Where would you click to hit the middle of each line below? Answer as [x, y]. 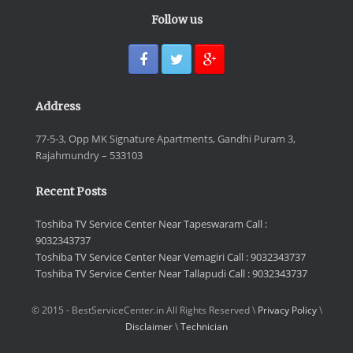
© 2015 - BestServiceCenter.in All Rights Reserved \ [144, 310]
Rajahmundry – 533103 [89, 155]
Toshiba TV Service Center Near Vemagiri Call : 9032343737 [171, 256]
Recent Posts [71, 191]
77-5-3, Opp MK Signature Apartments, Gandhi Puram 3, [165, 138]
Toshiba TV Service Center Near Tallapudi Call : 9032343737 [171, 273]
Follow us [176, 19]
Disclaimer [149, 326]
